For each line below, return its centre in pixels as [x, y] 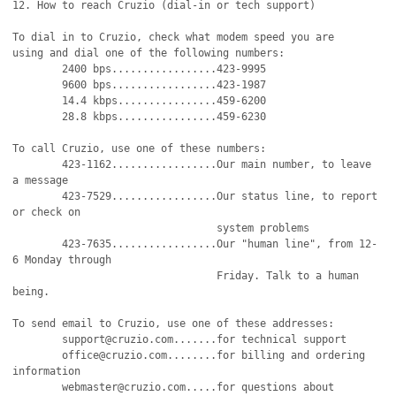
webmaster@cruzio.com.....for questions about [38, 387]
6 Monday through [62, 260]
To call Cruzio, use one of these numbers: [140, 148]
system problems [62, 228]
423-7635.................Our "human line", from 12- [38, 244]
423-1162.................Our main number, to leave [38, 164]
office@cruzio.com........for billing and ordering [38, 355]
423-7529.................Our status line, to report [38, 196]
